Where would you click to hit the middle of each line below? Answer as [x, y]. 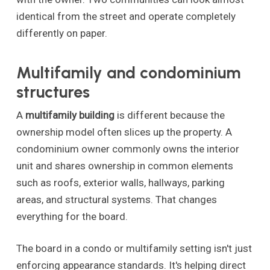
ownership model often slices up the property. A [124, 132]
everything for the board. [72, 216]
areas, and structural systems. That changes [116, 199]
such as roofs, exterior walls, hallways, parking [120, 182]
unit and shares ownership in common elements [124, 165]
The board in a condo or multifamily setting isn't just [134, 249]
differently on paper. [61, 33]
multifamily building [70, 115]
